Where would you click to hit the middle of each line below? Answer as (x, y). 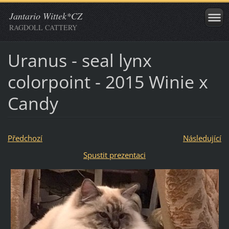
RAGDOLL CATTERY (43, 27)
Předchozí (25, 138)
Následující (202, 138)
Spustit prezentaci (114, 155)
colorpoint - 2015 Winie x (108, 82)
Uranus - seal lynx (79, 60)
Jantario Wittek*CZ (46, 16)
